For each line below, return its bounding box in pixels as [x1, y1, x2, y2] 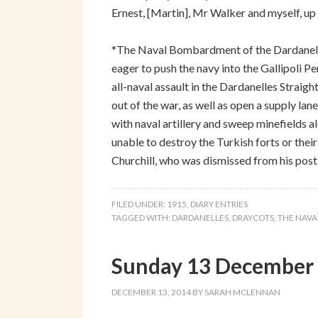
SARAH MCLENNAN [204, 287, 280, 297]
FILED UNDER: [111, 199, 167, 209]
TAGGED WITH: [111, 212, 172, 223]
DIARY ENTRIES [190, 199, 248, 209]
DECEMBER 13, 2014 [111, 287, 191, 297]
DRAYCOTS [232, 212, 274, 223]
